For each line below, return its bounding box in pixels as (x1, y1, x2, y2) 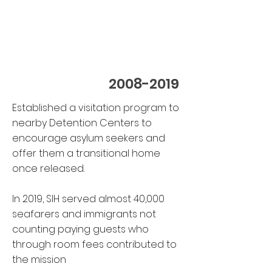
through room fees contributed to (12, 237, 177, 251)
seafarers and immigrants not (12, 207, 156, 221)
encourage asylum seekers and (12, 131, 165, 145)
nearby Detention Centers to (12, 116, 152, 130)
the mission (12, 253, 69, 267)
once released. (12, 161, 84, 175)
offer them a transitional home (12, 146, 160, 160)
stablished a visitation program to (17, 101, 179, 115)
